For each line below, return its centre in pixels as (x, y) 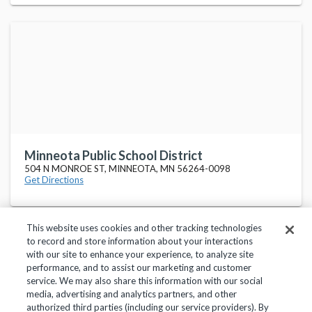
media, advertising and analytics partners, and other (132, 294)
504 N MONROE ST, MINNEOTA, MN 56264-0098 (127, 169)
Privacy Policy (84, 281)
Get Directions (54, 180)
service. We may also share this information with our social (145, 281)
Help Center (232, 281)
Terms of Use (159, 281)
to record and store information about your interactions (140, 241)
